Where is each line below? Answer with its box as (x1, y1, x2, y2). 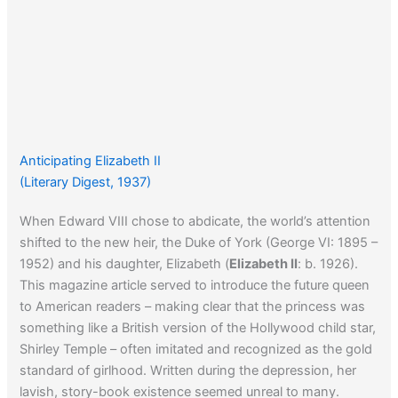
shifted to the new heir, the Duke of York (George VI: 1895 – (20, 235, 378, 251)
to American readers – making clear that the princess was (20, 298, 366, 315)
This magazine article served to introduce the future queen (20, 277, 370, 294)
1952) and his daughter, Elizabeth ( (20, 256, 230, 273)
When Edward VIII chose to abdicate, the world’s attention (20, 213, 371, 230)
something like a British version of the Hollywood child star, (20, 320, 377, 337)
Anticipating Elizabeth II (20, 153, 162, 170)
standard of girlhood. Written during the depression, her (20, 362, 357, 379)
